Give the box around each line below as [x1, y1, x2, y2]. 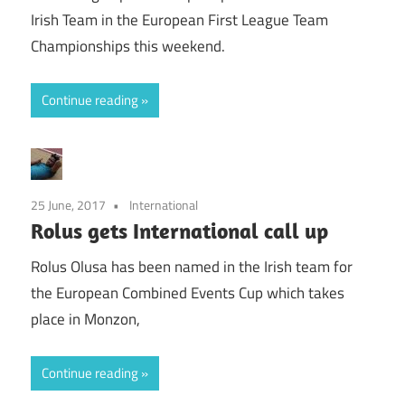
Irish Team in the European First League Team [31, 8, 328, 33]
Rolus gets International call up [31, 216, 328, 244]
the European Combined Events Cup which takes [31, 281, 344, 306]
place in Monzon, [31, 307, 140, 332]
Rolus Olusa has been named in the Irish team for [31, 255, 353, 279]
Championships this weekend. [31, 34, 225, 59]
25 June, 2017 [31, 194, 106, 214]
